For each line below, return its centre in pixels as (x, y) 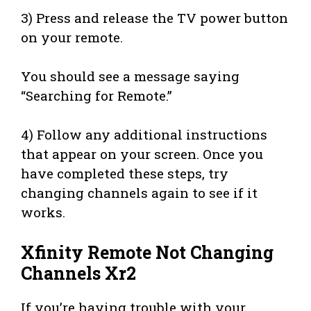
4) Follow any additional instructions (144, 135)
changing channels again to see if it (139, 193)
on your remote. (72, 37)
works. (43, 212)
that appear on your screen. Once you (142, 154)
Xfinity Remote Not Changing (147, 252)
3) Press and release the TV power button (154, 17)
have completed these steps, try (125, 174)
